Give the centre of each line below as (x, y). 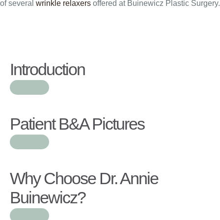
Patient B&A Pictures (77, 124)
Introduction (47, 69)
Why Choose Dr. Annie (84, 178)
